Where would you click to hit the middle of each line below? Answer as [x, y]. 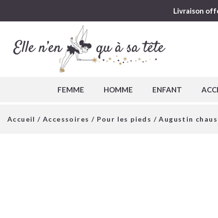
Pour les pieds [124, 119]
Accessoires [66, 119]
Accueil [21, 119]
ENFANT [167, 89]
